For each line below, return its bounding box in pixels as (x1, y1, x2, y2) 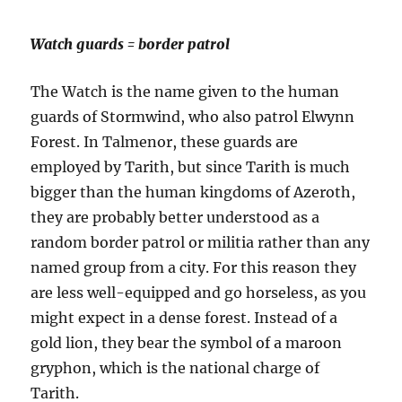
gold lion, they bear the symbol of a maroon (31, 334, 343, 353)
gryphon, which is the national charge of (31, 359, 320, 378)
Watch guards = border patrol (31, 35, 231, 54)
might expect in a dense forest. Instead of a (31, 309, 338, 328)
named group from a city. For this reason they (31, 258, 357, 277)
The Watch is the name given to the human (31, 83, 340, 101)
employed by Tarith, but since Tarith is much (31, 158, 351, 177)
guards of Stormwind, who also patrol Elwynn (31, 108, 355, 127)
